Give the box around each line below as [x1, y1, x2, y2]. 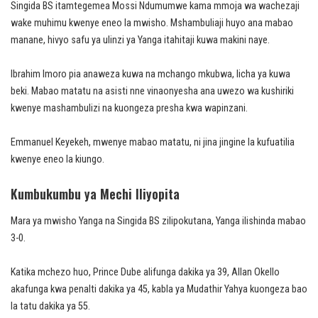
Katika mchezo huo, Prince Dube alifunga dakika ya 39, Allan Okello [11, 265, 280, 278]
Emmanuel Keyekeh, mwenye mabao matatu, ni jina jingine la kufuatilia [11, 136, 295, 148]
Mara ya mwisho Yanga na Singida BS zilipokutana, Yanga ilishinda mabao [11, 214, 306, 227]
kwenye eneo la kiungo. [11, 153, 104, 165]
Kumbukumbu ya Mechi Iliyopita [11, 184, 180, 203]
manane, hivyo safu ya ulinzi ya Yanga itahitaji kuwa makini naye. [11, 33, 270, 46]
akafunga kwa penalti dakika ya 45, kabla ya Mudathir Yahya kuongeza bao [11, 283, 307, 295]
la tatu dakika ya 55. [11, 300, 90, 312]
